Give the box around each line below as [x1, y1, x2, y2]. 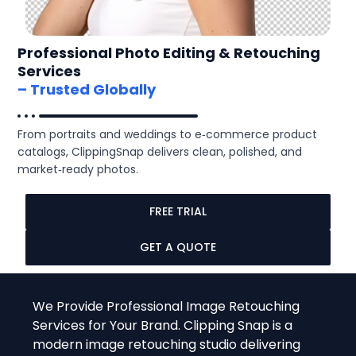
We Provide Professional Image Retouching [33, 297, 300, 316]
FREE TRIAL [149, 203, 207, 220]
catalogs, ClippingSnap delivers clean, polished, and [17, 144, 303, 161]
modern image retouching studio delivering [33, 335, 301, 354]
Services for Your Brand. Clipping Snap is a [33, 316, 293, 335]
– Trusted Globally [17, 79, 157, 100]
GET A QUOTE [140, 239, 216, 256]
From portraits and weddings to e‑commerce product [17, 126, 318, 143]
